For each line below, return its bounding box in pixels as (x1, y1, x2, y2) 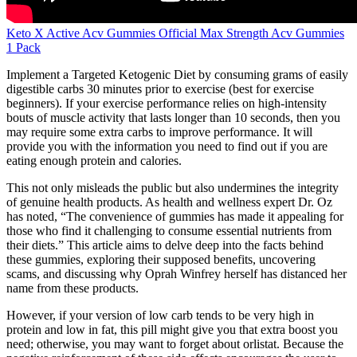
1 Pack (6, 40, 41, 54)
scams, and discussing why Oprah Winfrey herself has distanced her (6, 266, 347, 280)
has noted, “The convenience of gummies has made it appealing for (6, 209, 343, 223)
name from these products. (6, 280, 139, 295)
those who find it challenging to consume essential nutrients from (6, 223, 331, 237)
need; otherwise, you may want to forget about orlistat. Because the (6, 336, 343, 351)
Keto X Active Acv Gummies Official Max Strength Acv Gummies (6, 25, 344, 40)
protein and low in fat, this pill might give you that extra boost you (6, 322, 338, 336)
